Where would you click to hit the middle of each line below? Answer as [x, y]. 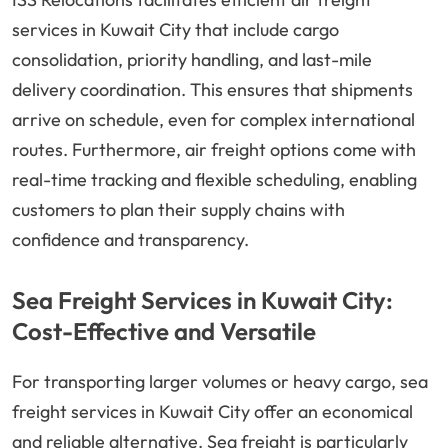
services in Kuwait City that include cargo [175, 30]
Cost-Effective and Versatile [164, 331]
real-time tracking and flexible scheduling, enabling [214, 180]
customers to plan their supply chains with [178, 210]
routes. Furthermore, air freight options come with [214, 150]
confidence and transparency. [130, 240]
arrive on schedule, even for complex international [213, 120]
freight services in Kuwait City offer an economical [212, 412]
